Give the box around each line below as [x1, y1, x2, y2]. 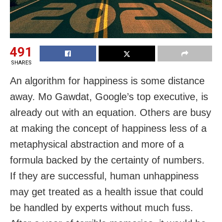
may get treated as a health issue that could [10, 186, 203, 198]
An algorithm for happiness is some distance [10, 75, 205, 87]
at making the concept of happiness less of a [10, 123, 207, 134]
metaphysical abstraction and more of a [10, 139, 184, 150]
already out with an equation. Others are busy [10, 107, 211, 118]
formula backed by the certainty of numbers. [10, 155, 205, 166]
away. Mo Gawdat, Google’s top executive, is [10, 91, 208, 103]
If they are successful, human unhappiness [10, 170, 199, 182]
